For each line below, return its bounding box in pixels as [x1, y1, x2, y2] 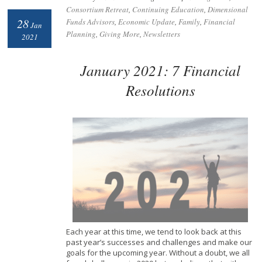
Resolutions [125, 80, 195, 101]
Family [178, 16, 201, 27]
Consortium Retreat [66, 4, 129, 15]
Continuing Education [132, 4, 205, 15]
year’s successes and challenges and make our [84, 237, 253, 248]
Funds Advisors [66, 16, 115, 27]
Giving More [99, 29, 140, 40]
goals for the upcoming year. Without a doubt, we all [66, 247, 250, 258]
